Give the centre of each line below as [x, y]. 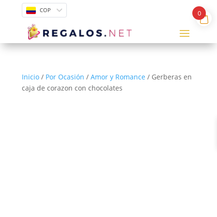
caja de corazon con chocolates [72, 88]
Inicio [30, 77]
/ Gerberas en [168, 77]
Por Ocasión [65, 77]
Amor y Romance [118, 77]
